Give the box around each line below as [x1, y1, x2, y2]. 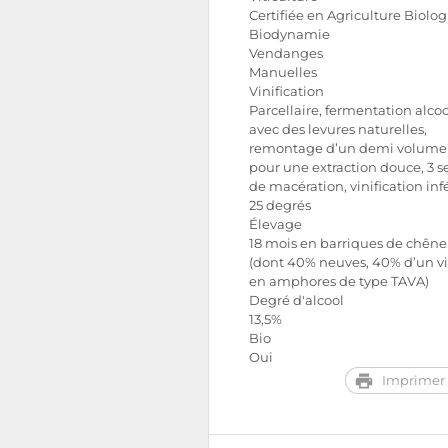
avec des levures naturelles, [249, 122, 427, 137]
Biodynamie [249, 27, 330, 42]
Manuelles [249, 65, 317, 80]
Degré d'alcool [249, 293, 344, 308]
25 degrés [249, 198, 311, 213]
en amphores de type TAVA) [249, 274, 429, 289]
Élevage [249, 217, 302, 232]
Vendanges [249, 46, 323, 61]
